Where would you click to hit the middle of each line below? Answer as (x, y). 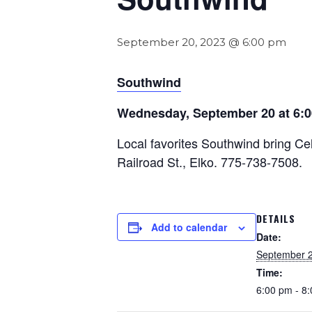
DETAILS (276, 218)
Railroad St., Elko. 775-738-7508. (210, 162)
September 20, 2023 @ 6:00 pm (202, 42)
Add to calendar (189, 227)
